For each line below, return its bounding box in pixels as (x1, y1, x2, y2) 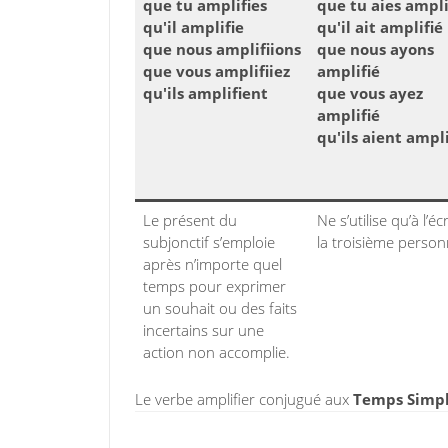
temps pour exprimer (143, 276, 286, 296)
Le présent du (143, 210, 237, 230)
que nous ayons (317, 39, 434, 59)
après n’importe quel (143, 254, 282, 274)
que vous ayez (317, 83, 423, 103)
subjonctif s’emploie (143, 232, 275, 252)
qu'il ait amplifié (317, 17, 443, 37)
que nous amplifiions (143, 39, 301, 59)
